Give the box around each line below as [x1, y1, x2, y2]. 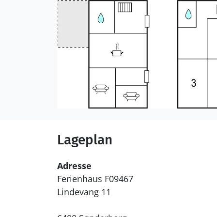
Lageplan [57, 132, 112, 148]
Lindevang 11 [57, 186, 111, 198]
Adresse [57, 160, 92, 171]
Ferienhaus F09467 [57, 173, 133, 185]
